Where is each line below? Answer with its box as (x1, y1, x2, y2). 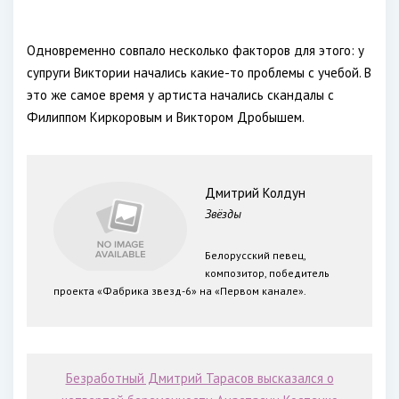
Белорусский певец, (205, 248, 305, 262)
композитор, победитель (205, 266, 330, 280)
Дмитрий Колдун (205, 184, 305, 201)
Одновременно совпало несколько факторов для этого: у (27, 42, 364, 59)
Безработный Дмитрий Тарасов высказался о (65, 370, 334, 387)
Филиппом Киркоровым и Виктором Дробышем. (27, 109, 305, 126)
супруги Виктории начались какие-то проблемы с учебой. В (27, 64, 371, 81)
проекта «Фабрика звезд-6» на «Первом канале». (53, 284, 306, 297)
